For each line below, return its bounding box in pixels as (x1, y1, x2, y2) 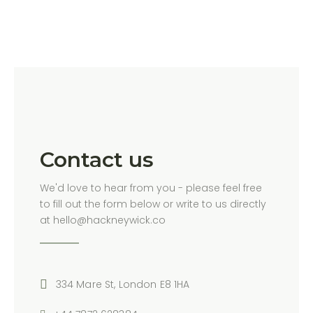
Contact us (39, 146, 154, 173)
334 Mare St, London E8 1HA (55, 277, 190, 291)
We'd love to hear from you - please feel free (39, 180, 262, 195)
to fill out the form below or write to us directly (39, 196, 266, 211)
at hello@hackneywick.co (39, 212, 166, 227)
